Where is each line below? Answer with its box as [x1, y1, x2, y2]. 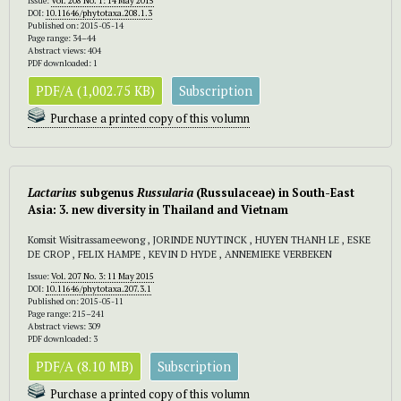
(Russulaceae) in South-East [193, 184, 354, 200]
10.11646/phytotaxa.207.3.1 [46, 282, 151, 294]
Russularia [137, 184, 193, 200]
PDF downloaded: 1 [28, 56, 98, 69]
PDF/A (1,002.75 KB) [36, 81, 155, 99]
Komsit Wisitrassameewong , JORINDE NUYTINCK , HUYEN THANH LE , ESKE [28, 232, 371, 246]
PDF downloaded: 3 [28, 332, 98, 345]
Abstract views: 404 [28, 44, 101, 56]
